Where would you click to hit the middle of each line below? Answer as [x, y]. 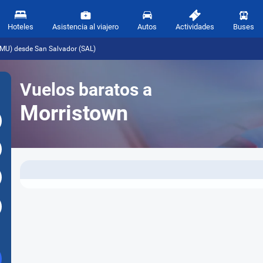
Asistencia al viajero [85, 27]
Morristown [74, 113]
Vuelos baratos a [86, 90]
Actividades [195, 27]
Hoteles [21, 27]
